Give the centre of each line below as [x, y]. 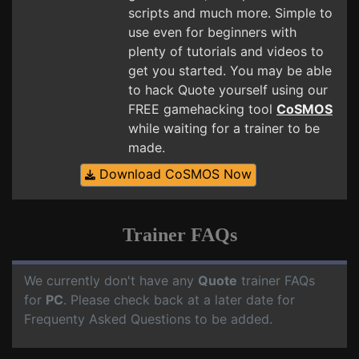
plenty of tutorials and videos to [226, 51]
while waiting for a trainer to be [224, 128]
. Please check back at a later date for [179, 300]
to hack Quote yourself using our [228, 90]
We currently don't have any [111, 280]
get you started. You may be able [230, 71]
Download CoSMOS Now [173, 174]
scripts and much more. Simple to [230, 13]
